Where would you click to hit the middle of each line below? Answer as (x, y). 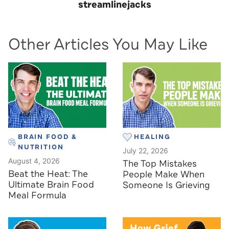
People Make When (164, 174)
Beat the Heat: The (48, 174)
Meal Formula (37, 195)
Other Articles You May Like (108, 44)
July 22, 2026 (145, 150)
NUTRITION (41, 147)
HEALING (153, 137)
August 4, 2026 (34, 161)
